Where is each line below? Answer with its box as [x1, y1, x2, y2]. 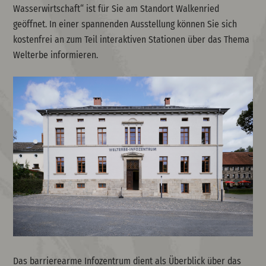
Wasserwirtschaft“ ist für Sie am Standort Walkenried [13, 3, 220, 15]
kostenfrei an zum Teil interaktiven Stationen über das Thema [13, 34, 250, 46]
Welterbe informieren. [13, 49, 99, 61]
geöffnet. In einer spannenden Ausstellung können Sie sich [13, 18, 237, 30]
